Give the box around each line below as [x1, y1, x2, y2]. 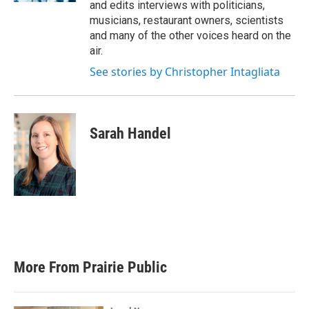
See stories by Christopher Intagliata [90, 64, 280, 79]
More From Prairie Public [14, 259, 167, 276]
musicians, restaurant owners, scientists [90, 14, 283, 27]
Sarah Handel [90, 125, 171, 142]
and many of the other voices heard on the [90, 29, 291, 42]
